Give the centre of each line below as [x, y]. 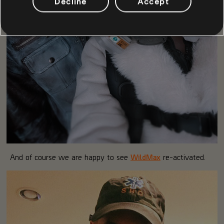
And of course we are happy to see [70, 156]
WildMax [145, 156]
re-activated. [183, 156]
